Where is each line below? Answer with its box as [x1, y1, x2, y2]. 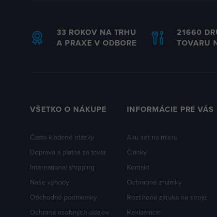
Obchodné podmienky [30, 193, 97, 201]
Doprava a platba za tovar [30, 148, 106, 156]
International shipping [30, 163, 94, 171]
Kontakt [127, 163, 149, 171]
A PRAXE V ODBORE [57, 38, 137, 48]
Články [127, 148, 147, 156]
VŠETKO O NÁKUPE [30, 104, 107, 114]
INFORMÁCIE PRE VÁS [127, 104, 215, 114]
